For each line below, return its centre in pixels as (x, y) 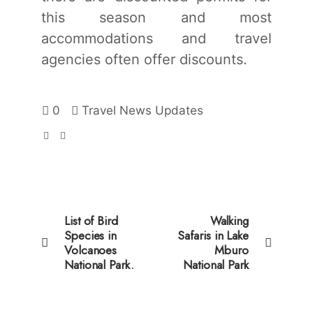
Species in (91, 235)
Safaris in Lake (213, 235)
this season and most (156, 17)
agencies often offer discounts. (144, 59)
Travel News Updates (143, 110)
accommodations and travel (156, 38)
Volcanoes (91, 250)
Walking (229, 220)
